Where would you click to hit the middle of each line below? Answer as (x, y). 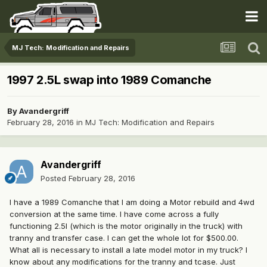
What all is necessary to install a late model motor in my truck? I (128, 250)
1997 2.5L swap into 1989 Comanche (109, 80)
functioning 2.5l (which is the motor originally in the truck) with (126, 226)
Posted (55, 178)
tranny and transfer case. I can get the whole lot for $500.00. (124, 238)
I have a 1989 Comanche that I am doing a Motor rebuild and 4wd (132, 202)
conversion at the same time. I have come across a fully (114, 214)
